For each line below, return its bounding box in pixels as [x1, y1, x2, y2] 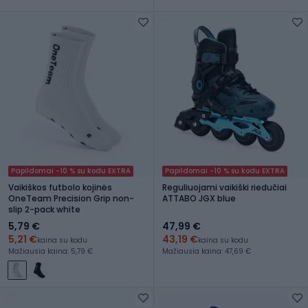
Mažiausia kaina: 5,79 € [8, 245, 93, 256]
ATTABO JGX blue [162, 192, 236, 204]
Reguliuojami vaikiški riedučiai [162, 181, 287, 193]
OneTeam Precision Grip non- [8, 192, 134, 204]
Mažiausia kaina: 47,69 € [162, 245, 251, 256]
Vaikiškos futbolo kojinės [8, 181, 112, 193]
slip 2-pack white [8, 203, 80, 215]
